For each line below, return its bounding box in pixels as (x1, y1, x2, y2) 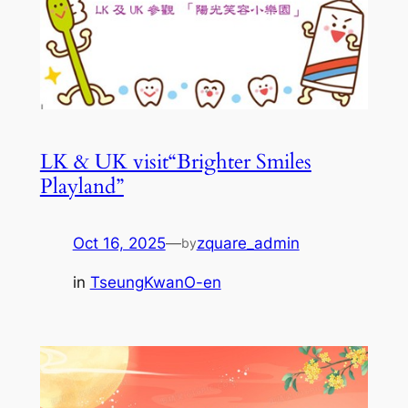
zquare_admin (196, 234, 300, 253)
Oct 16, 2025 (72, 234, 166, 253)
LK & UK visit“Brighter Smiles (39, 148, 311, 177)
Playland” (39, 172, 124, 201)
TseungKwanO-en (89, 272, 221, 291)
